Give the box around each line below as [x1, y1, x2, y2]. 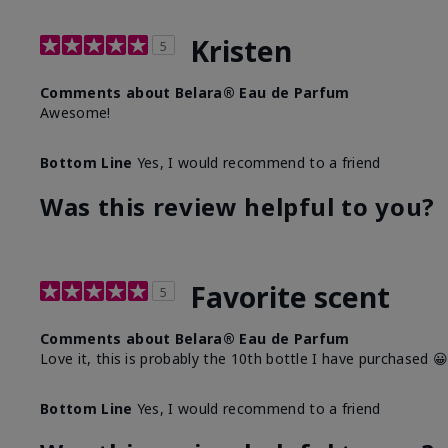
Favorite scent [190, 278, 390, 317]
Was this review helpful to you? [40, 190, 435, 224]
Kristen [190, 32, 292, 71]
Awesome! [40, 103, 111, 123]
